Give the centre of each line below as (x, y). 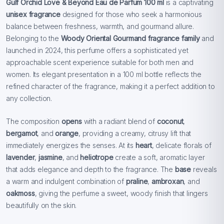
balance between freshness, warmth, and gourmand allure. (100, 26)
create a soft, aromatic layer (159, 157)
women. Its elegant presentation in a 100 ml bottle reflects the (104, 74)
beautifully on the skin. (41, 205)
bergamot (22, 133)
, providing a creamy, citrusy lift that (135, 133)
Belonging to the (33, 38)
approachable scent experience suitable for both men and (100, 62)
